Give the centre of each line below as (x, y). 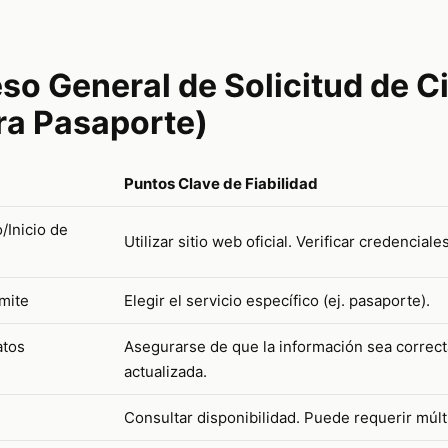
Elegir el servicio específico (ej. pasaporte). (276, 300)
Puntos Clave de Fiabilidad (220, 183)
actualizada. (165, 371)
